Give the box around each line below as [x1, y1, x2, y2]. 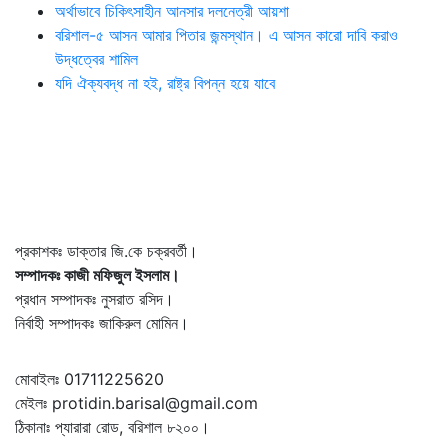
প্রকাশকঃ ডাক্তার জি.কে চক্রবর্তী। [15, 240, 198, 261]
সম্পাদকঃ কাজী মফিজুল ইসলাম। [15, 264, 180, 285]
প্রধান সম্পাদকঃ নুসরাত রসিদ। [15, 288, 174, 309]
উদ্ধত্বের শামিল [55, 48, 138, 69]
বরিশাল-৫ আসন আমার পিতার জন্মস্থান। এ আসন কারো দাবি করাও [55, 24, 398, 45]
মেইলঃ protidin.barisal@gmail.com [15, 392, 258, 413]
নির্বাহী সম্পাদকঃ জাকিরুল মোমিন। [15, 312, 189, 333]
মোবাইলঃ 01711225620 [15, 368, 164, 389]
